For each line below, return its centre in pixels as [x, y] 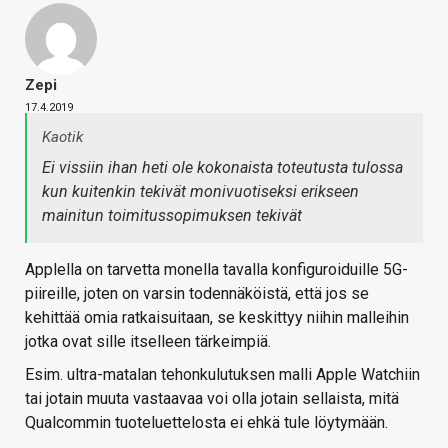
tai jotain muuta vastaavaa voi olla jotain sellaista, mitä [212, 399]
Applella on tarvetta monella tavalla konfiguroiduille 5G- [216, 270]
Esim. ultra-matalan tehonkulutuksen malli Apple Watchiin [222, 375]
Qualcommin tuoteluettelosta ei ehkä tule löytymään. [206, 423]
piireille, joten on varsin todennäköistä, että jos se [197, 294]
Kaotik [62, 137]
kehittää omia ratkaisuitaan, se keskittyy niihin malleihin [217, 318]
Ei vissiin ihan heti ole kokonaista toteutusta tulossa [222, 168]
